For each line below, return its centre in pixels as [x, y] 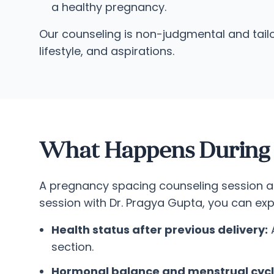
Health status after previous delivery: [160, 230]
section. [72, 247]
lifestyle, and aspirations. [107, 51]
